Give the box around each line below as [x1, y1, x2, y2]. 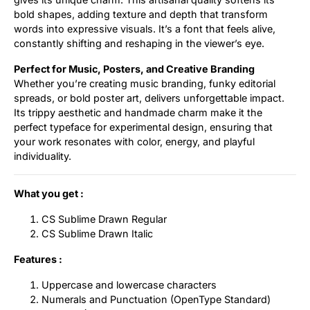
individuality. [14, 150, 71, 163]
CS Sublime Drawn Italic [42, 228, 153, 240]
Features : [14, 253, 62, 266]
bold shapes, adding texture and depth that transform [14, 8, 268, 21]
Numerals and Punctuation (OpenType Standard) [42, 293, 271, 306]
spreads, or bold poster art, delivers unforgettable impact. [14, 92, 284, 104]
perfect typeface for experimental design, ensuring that [14, 121, 273, 134]
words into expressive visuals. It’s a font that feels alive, [14, 23, 275, 35]
